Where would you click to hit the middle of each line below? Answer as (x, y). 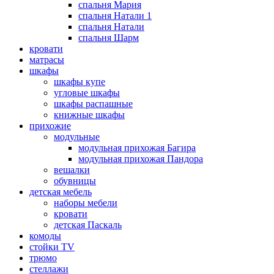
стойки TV (52, 246)
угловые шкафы (87, 92)
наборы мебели (86, 202)
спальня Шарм (109, 37)
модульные (77, 136)
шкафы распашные (93, 103)
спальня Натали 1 (115, 15)
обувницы (75, 180)
